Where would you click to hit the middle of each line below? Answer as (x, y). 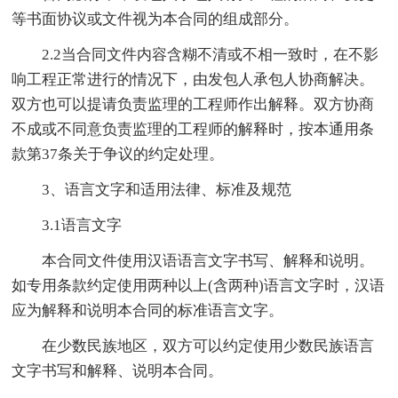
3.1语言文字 (82, 225)
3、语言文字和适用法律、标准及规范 (167, 189)
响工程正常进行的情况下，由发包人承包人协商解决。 (193, 79)
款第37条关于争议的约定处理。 (118, 154)
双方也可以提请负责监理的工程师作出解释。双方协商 (193, 104)
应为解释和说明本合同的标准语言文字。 (148, 310)
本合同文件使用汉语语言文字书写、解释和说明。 (208, 260)
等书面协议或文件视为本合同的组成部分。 (155, 19)
